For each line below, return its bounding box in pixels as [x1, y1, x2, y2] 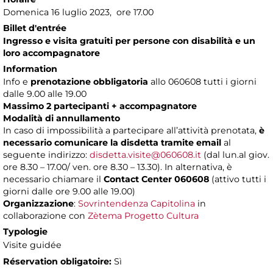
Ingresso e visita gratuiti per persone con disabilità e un [3, 35, 255, 47]
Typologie [3, 226, 48, 238]
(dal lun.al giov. [201, 149, 269, 161]
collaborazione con [3, 210, 88, 222]
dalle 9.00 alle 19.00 [3, 88, 87, 100]
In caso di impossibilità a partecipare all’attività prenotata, [3, 125, 259, 136]
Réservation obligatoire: [3, 256, 112, 268]
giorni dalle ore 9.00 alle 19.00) [3, 186, 135, 197]
